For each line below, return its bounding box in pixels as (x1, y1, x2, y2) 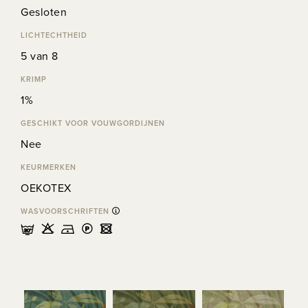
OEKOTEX (21, 180, 71, 195)
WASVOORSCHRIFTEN (21, 206, 112, 217)
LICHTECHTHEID (21, 30, 87, 41)
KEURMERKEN (21, 162, 76, 173)
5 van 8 (21, 48, 58, 63)
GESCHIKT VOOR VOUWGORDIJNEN (21, 118, 165, 129)
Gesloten (21, 4, 67, 19)
